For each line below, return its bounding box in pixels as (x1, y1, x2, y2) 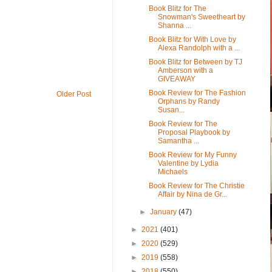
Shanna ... (157, 21, 191, 30)
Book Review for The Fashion (148, 88, 246, 97)
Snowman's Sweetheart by (157, 12, 245, 21)
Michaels (157, 167, 188, 176)
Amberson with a (157, 66, 213, 75)
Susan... (157, 105, 185, 114)
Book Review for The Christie (148, 181, 245, 190)
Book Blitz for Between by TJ (148, 57, 242, 66)
